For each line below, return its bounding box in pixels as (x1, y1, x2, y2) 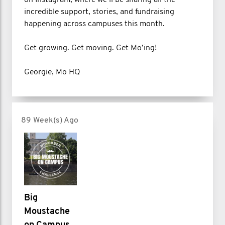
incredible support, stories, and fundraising (24, 8, 174, 16)
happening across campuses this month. (24, 20, 165, 28)
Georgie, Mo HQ (24, 68, 80, 76)
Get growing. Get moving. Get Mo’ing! (24, 44, 157, 52)
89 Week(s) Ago (21, 116, 78, 125)
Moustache (24, 207, 70, 217)
